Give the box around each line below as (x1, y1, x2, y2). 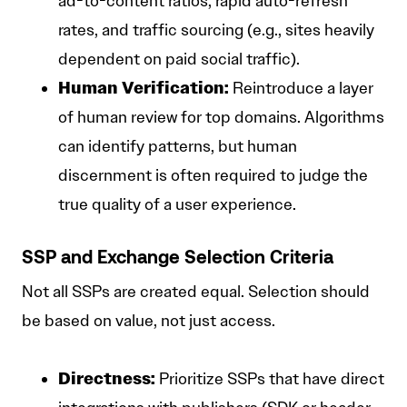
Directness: (58, 368, 155, 390)
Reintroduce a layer (229, 78, 373, 99)
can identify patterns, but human (58, 136, 297, 157)
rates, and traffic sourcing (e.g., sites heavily (58, 20, 374, 41)
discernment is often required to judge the (58, 165, 368, 186)
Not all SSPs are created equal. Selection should (22, 282, 370, 303)
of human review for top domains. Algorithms (58, 107, 384, 128)
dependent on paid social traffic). (58, 49, 300, 70)
